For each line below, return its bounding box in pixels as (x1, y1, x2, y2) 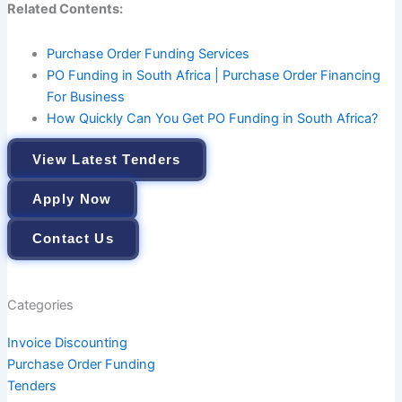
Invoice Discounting (6, 334, 127, 351)
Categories (6, 296, 74, 313)
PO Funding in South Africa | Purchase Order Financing (46, 66, 380, 83)
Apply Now (31, 191, 112, 206)
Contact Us (31, 231, 114, 246)
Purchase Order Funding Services (46, 45, 249, 62)
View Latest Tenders (31, 152, 181, 167)
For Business (46, 88, 125, 105)
